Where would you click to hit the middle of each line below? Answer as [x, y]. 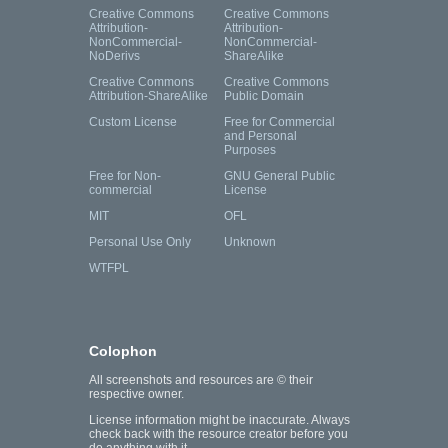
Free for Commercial [279, 122]
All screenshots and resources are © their [201, 380]
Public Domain [264, 96]
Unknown [250, 242]
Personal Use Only [140, 242]
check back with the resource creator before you [218, 434]
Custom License [133, 122]
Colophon [123, 351]
